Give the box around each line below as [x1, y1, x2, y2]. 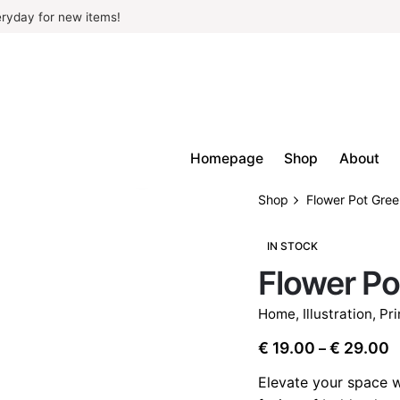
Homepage [189, 150, 263, 168]
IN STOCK [267, 238, 319, 253]
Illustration [303, 304, 372, 322]
